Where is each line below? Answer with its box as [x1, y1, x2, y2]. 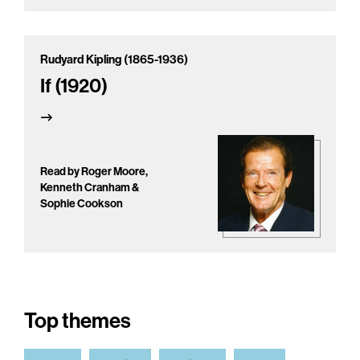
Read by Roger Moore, [40, 165, 148, 179]
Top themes [24, 309, 131, 334]
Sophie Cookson [40, 197, 123, 211]
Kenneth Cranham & [40, 181, 139, 195]
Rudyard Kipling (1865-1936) [40, 52, 188, 67]
